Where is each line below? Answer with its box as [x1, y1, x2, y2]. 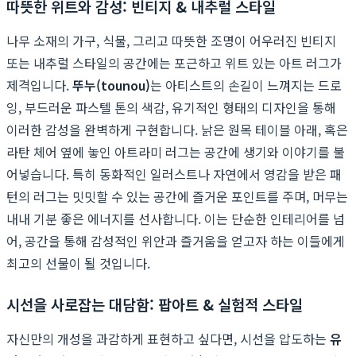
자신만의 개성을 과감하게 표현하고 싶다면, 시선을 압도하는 [6, 328, 330, 348]
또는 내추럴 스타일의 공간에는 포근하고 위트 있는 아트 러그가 [6, 52, 342, 72]
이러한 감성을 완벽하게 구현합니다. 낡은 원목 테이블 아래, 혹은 [6, 119, 348, 139]
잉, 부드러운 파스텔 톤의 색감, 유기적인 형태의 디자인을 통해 [6, 97, 336, 117]
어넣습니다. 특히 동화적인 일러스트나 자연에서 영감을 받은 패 [6, 164, 342, 184]
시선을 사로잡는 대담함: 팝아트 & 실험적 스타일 [6, 292, 303, 315]
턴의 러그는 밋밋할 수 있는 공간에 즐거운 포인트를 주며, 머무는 [6, 186, 348, 206]
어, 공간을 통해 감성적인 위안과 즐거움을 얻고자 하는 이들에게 [6, 230, 345, 250]
